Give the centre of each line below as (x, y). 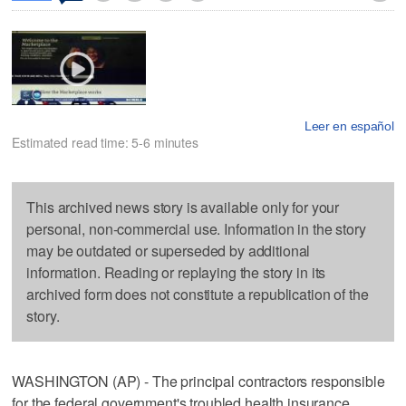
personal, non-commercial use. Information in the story (196, 229)
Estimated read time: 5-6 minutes (105, 143)
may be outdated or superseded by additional (169, 251)
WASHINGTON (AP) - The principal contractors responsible (198, 382)
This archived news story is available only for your (183, 208)
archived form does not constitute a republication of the (198, 295)
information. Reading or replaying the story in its (176, 273)
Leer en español (349, 126)
